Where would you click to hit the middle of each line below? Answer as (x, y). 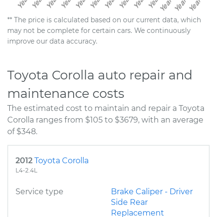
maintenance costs (66, 93)
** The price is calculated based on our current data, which (104, 20)
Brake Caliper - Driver (152, 192)
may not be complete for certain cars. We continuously (99, 31)
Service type (39, 192)
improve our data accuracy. (52, 41)
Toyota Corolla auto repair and (100, 75)
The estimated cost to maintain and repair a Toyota (106, 108)
